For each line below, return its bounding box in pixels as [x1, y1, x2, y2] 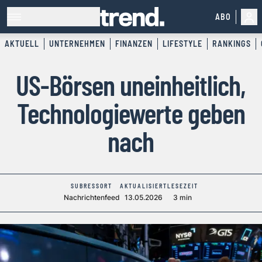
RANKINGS [212, 39, 251, 49]
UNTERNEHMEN [49, 39, 105, 49]
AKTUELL [5, 39, 39, 49]
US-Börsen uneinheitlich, [16, 68, 246, 102]
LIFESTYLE [163, 39, 202, 49]
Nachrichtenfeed [64, 193, 120, 202]
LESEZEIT [167, 182, 198, 190]
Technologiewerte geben [17, 96, 245, 130]
